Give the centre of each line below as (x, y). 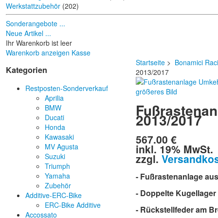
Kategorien (27, 70)
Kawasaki (59, 136)
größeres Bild (157, 91)
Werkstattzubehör (33, 6)
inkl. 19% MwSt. (175, 149)
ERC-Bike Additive (73, 205)
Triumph (57, 166)
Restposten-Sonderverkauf (67, 88)
